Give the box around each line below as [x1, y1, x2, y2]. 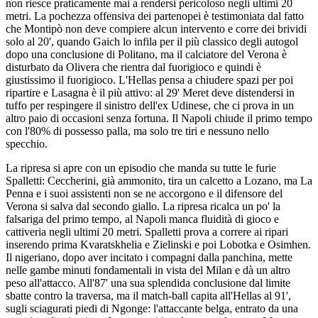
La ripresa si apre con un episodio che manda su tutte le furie [6, 162, 276, 174]
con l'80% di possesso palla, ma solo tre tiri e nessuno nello [6, 125, 269, 137]
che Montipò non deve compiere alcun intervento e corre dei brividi [6, 23, 307, 35]
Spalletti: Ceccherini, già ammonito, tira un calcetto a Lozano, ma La [6, 175, 312, 187]
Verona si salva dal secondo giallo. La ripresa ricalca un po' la [6, 200, 280, 212]
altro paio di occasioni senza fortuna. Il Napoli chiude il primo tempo [6, 112, 312, 124]
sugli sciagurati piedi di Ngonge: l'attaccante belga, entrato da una [6, 302, 298, 314]
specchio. [6, 138, 48, 150]
